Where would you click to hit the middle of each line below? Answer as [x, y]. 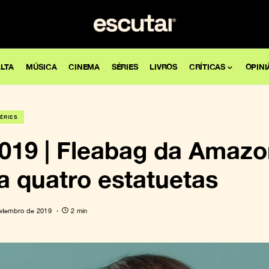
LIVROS [163, 67]
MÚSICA [41, 67]
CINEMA [84, 67]
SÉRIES [125, 67]
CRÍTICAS [207, 67]
